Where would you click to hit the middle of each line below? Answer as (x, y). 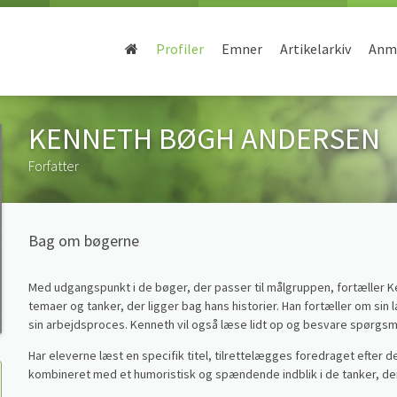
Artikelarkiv (315, 49)
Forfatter (54, 166)
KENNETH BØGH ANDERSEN (205, 138)
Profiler (180, 49)
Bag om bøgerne (84, 241)
